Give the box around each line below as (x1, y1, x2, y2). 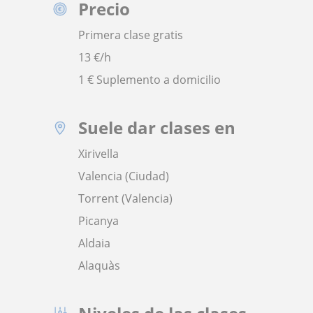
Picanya (78, 213, 119, 228)
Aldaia (78, 235, 110, 251)
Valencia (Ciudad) (78, 168, 169, 184)
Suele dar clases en (78, 116, 235, 139)
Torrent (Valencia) (78, 191, 173, 206)
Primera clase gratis (78, 27, 183, 43)
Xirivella (78, 146, 119, 161)
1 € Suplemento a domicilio (78, 72, 221, 87)
